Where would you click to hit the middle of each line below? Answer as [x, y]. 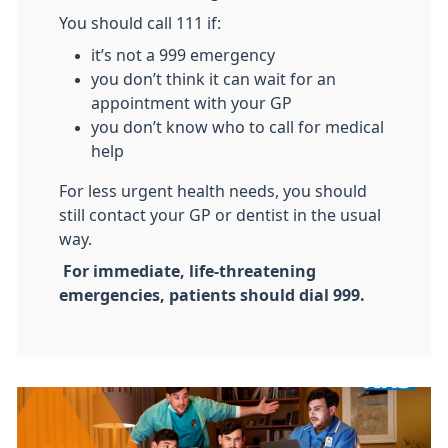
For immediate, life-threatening [189, 271]
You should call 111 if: [140, 23]
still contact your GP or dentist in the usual [220, 215]
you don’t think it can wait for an [213, 79]
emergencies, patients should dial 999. [212, 295]
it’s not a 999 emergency [183, 55]
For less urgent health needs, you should [213, 191]
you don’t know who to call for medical [237, 127]
